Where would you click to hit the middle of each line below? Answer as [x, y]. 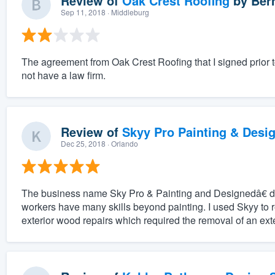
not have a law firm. [63, 76]
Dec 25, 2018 [83, 144]
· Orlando [122, 144]
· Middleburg [127, 12]
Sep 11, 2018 [83, 12]
